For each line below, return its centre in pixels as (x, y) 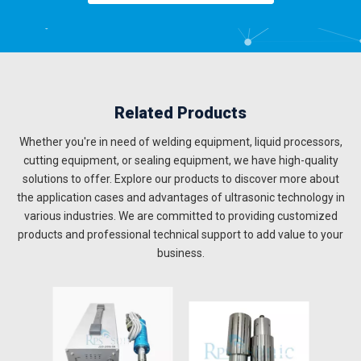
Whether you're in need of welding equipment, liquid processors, (180, 141)
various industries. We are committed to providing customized (180, 216)
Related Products (180, 112)
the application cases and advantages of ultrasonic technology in (180, 197)
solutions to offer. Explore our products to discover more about (180, 178)
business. (180, 253)
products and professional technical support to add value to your (180, 234)
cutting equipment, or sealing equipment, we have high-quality (180, 160)
